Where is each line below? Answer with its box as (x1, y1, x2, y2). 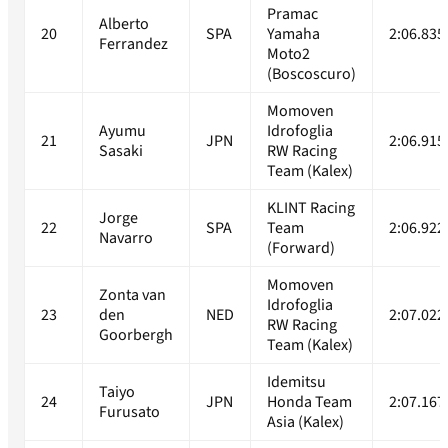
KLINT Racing (267, 197, 355, 220)
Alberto (99, 13, 149, 36)
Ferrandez (99, 33, 168, 56)
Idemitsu (267, 371, 326, 394)
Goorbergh (99, 324, 173, 347)
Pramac (267, 3, 318, 26)
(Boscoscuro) (267, 63, 356, 86)
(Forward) (267, 237, 335, 260)
